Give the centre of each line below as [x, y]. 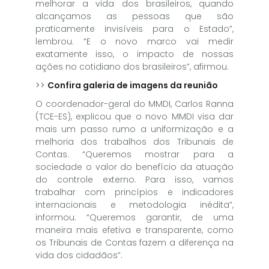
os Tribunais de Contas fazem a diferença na [134, 242]
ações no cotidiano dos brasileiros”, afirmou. [132, 66]
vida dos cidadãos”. [79, 255]
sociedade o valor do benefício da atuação [134, 167]
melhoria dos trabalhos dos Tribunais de [134, 141]
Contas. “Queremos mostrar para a [134, 154]
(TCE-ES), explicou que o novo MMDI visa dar [134, 116]
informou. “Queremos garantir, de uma [134, 217]
